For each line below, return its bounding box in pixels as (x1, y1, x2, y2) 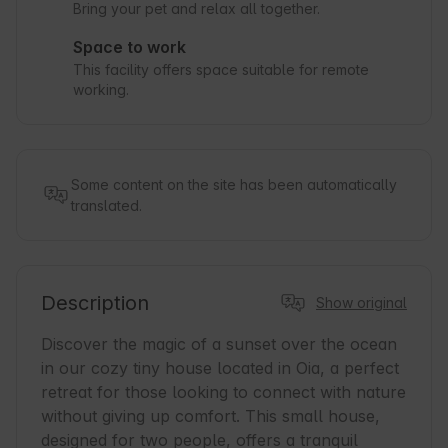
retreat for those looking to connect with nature (41, 382, 406, 403)
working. (73, 81, 129, 99)
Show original (316, 294, 407, 312)
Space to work (73, 37, 186, 58)
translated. (71, 197, 142, 215)
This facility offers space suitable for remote (73, 61, 369, 79)
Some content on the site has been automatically (71, 176, 397, 194)
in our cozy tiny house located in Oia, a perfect (41, 358, 399, 379)
